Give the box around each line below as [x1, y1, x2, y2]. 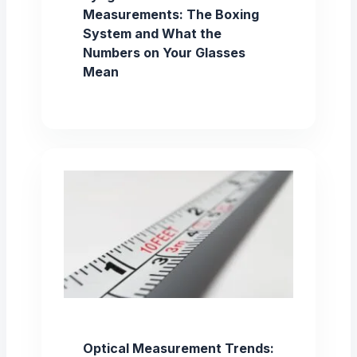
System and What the [83, 25, 222, 41]
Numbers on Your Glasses [83, 44, 245, 61]
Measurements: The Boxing [83, 6, 259, 22]
